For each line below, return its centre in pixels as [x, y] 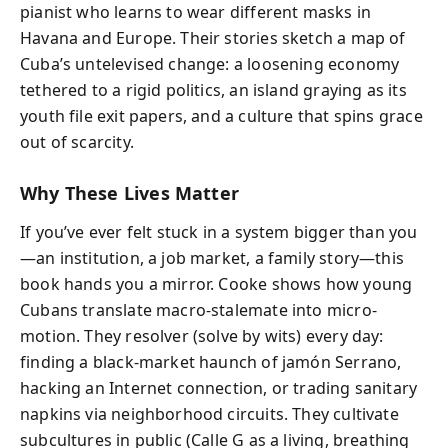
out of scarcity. [77, 142]
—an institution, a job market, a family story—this [212, 257]
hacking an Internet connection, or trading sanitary [219, 387]
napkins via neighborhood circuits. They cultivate [209, 413]
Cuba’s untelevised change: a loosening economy [210, 64]
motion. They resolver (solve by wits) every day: [202, 335]
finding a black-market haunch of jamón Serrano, [211, 361]
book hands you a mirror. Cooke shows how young [216, 283]
